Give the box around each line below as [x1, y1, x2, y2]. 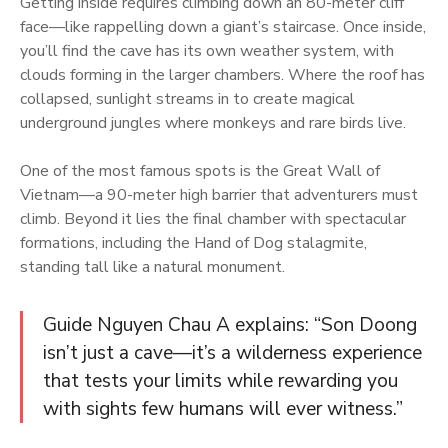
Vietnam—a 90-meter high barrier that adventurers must [20, 183, 418, 206]
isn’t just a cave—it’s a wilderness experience [43, 339, 422, 366]
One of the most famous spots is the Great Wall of [20, 159, 380, 182]
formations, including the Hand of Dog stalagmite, [20, 231, 367, 254]
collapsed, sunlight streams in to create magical [20, 87, 355, 110]
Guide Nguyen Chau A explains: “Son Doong [43, 311, 417, 338]
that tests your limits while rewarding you [43, 367, 398, 394]
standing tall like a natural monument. [20, 255, 285, 278]
